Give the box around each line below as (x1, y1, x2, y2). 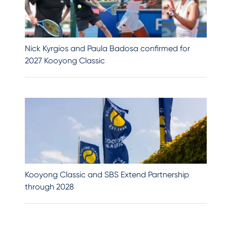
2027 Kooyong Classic (24, 56, 105, 65)
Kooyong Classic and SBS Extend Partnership (24, 170, 189, 179)
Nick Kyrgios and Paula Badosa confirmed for (24, 44, 190, 53)
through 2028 (24, 182, 74, 192)
